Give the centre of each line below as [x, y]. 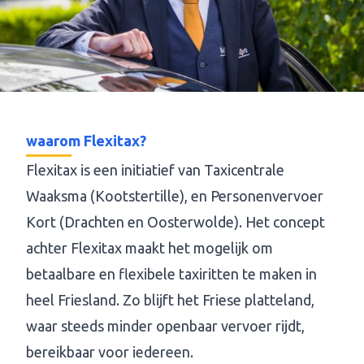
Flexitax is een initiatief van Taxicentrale [155, 169]
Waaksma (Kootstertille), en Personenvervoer [175, 195]
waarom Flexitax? [86, 140]
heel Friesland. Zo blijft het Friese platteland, [170, 299]
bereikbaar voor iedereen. [110, 351]
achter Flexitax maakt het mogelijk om [149, 247]
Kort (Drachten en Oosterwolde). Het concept [175, 221]
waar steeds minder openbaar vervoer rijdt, [165, 325]
